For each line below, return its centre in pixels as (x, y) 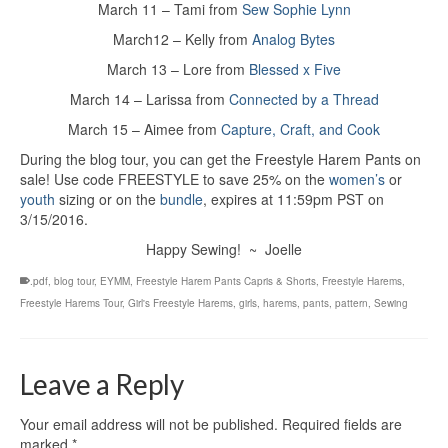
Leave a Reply (102, 384)
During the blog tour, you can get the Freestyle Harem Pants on (220, 159)
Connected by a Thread (303, 99)
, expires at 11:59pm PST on (293, 199)
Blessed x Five (295, 69)
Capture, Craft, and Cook (300, 129)
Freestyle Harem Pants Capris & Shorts (226, 281)
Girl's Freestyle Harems (180, 303)
